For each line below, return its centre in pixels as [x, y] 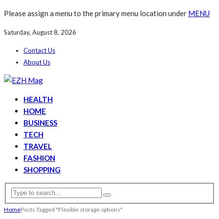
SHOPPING [42, 170]
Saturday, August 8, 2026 [40, 32]
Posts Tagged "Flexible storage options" [72, 209]
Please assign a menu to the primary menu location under [96, 13]
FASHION [39, 158]
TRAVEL [38, 146]
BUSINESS [40, 123]
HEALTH [38, 99]
